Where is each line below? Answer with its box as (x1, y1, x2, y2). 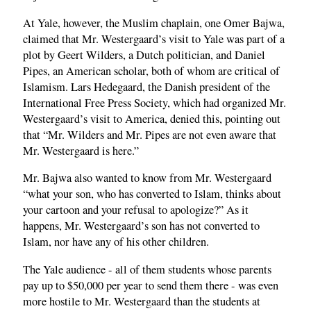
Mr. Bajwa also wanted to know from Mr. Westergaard (23, 170, 271, 186)
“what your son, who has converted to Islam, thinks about (23, 186, 281, 202)
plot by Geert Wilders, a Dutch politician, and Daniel (23, 47, 265, 62)
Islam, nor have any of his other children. (23, 234, 209, 250)
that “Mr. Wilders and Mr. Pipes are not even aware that (23, 126, 276, 142)
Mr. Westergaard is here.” (23, 142, 139, 158)
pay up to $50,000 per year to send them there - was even (23, 277, 278, 293)
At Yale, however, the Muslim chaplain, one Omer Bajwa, (23, 15, 285, 31)
